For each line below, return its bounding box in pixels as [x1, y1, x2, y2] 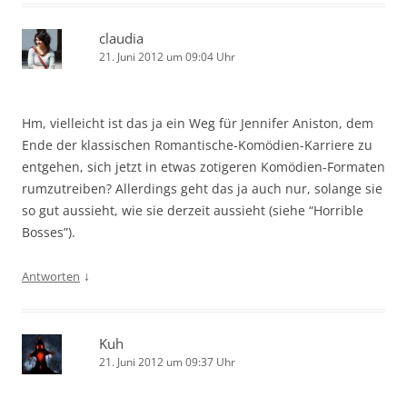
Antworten [22, 267, 80, 284]
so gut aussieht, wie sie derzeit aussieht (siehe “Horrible [22, 201, 363, 219]
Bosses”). [22, 223, 75, 241]
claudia [99, 28, 144, 47]
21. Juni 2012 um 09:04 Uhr [99, 48, 235, 65]
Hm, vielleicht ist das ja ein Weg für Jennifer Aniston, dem [22, 114, 373, 132]
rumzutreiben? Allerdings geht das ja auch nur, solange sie [22, 179, 382, 197]
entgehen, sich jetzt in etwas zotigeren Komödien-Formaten [22, 157, 385, 175]
